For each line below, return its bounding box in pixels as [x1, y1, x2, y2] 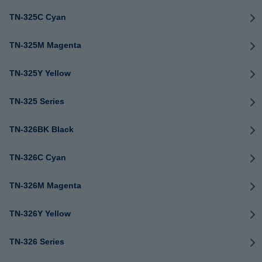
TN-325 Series [9, 96, 64, 106]
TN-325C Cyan [9, 12, 66, 22]
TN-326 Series [9, 237, 64, 246]
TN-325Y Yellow [9, 68, 71, 78]
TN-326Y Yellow [9, 209, 71, 218]
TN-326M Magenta [9, 181, 81, 190]
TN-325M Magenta [9, 40, 81, 50]
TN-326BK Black [9, 125, 74, 134]
